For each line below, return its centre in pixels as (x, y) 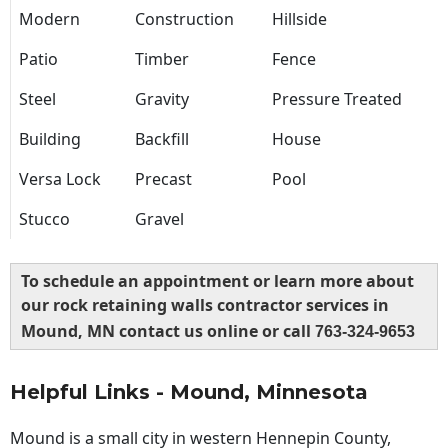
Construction (184, 19)
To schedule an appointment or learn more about (217, 281)
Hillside (299, 19)
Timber (162, 59)
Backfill (162, 139)
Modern (49, 19)
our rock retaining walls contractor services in (205, 305)
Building (50, 139)
